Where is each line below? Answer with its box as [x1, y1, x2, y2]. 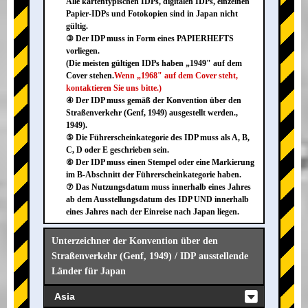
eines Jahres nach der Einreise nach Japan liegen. [66, 207, 239, 217]
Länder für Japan [52, 266, 126, 277]
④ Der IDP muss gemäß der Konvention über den [66, 96, 241, 106]
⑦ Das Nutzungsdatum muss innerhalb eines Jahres [66, 182, 251, 192]
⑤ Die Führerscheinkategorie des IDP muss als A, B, [66, 133, 250, 143]
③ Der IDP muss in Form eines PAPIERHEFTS [66, 34, 234, 44]
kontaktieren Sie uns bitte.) [66, 83, 162, 93]
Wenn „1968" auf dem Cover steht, [114, 71, 238, 81]
